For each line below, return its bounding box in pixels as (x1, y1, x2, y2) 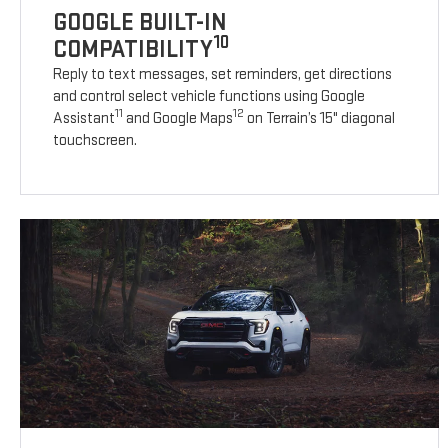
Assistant (53, 109, 116, 129)
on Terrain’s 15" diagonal (244, 109, 396, 129)
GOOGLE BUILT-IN (53, 8, 228, 38)
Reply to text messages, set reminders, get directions (53, 65, 393, 85)
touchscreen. (53, 131, 138, 151)
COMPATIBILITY (53, 35, 214, 65)
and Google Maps (123, 109, 234, 129)
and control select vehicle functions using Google (53, 87, 366, 107)
